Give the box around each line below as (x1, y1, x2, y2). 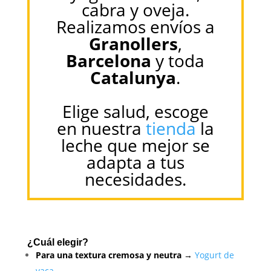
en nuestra (56, 116, 146, 140)
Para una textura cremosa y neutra (35, 249, 181, 261)
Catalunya (90, 65, 177, 89)
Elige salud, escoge (62, 99, 209, 123)
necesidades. (84, 167, 186, 191)
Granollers (88, 31, 178, 55)
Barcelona (66, 48, 156, 72)
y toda (155, 48, 205, 72)
